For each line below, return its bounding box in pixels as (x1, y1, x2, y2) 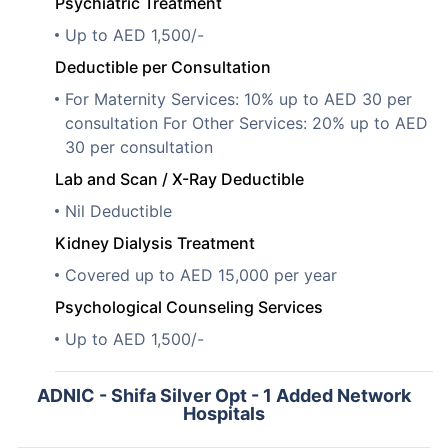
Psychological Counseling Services (55, 296, 323, 317)
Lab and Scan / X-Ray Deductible (55, 168, 304, 189)
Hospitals (183, 402, 265, 424)
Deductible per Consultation (55, 56, 271, 77)
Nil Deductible (65, 200, 172, 221)
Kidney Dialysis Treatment (55, 232, 255, 253)
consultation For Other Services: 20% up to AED (65, 112, 428, 133)
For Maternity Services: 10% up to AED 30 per (65, 88, 412, 109)
